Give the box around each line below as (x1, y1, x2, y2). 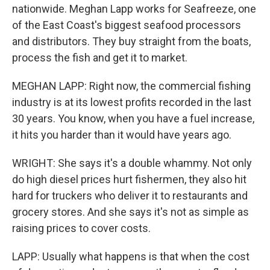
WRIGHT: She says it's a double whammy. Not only (12, 157, 252, 169)
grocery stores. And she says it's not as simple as (12, 206, 249, 218)
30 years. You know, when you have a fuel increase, (12, 112, 254, 125)
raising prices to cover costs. (12, 222, 151, 234)
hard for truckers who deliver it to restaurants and (12, 189, 248, 202)
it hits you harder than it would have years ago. (12, 128, 231, 141)
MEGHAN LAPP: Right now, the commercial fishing (12, 80, 251, 92)
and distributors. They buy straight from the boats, (12, 35, 251, 48)
